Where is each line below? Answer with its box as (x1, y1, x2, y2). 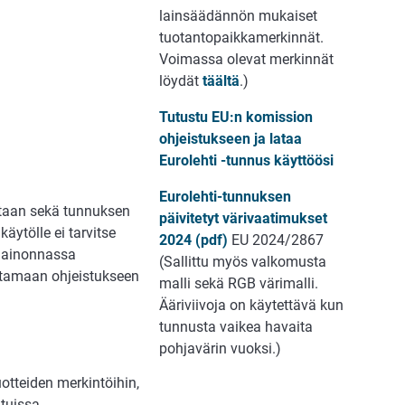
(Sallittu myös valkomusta (159, 252, 326, 270)
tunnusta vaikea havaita (159, 317, 313, 335)
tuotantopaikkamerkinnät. (159, 28, 324, 46)
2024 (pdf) (159, 231, 228, 249)
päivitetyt (159, 209, 222, 227)
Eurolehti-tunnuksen (159, 187, 291, 205)
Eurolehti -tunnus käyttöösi (159, 151, 334, 169)
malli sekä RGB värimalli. (159, 274, 318, 292)
